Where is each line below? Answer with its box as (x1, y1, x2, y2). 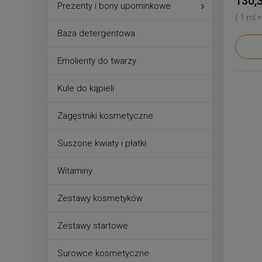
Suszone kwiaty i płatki (57, 137, 146, 149)
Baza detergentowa (57, 27, 135, 39)
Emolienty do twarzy (57, 55, 136, 66)
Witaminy (57, 165, 92, 176)
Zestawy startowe (57, 220, 128, 231)
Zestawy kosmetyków (57, 192, 143, 204)
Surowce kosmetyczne (57, 247, 149, 258)
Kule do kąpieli (57, 82, 114, 94)
